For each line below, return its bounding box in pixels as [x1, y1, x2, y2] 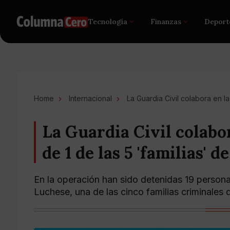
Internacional [69, 94, 112, 103]
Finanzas [150, 17, 182, 26]
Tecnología [88, 17, 128, 26]
